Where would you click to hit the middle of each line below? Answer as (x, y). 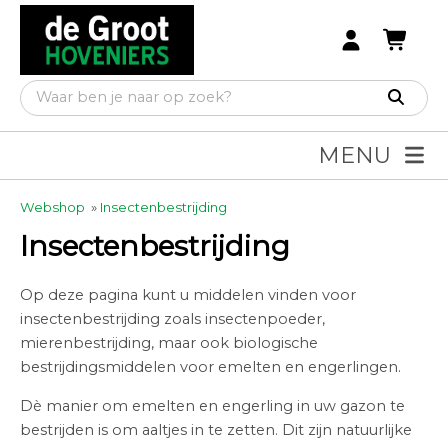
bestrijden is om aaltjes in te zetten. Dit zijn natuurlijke (216, 430)
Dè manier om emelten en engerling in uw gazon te (212, 406)
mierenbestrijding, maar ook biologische (169, 343)
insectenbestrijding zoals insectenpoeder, (172, 319)
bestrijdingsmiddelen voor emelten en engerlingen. (212, 367)
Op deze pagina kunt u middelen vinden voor (188, 295)
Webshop (52, 207)
